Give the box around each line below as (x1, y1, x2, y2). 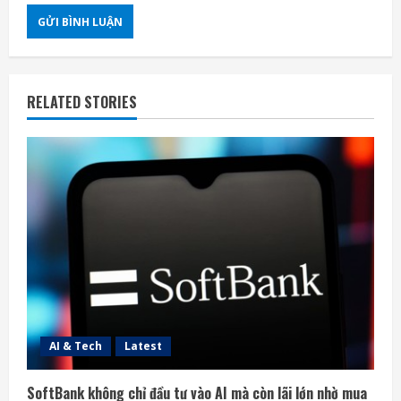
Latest (124, 338, 162, 354)
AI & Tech (49, 338, 102, 354)
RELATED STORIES (27, 91, 137, 114)
